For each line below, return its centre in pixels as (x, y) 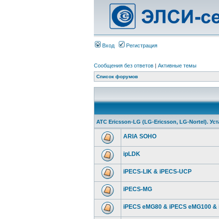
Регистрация (141, 45)
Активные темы (177, 66)
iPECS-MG (138, 189)
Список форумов (117, 77)
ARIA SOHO (140, 136)
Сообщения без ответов (124, 66)
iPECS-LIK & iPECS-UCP (157, 172)
